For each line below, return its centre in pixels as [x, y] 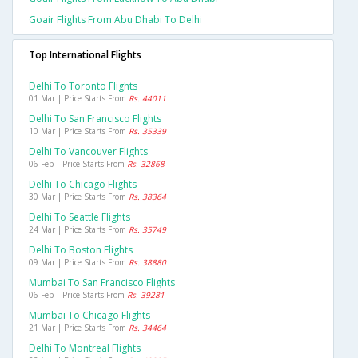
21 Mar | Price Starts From [79, 328]
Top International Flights [85, 55]
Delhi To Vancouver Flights [88, 152]
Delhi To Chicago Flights [83, 185]
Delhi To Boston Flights [81, 250]
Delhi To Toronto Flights [83, 86]
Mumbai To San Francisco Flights [102, 283]
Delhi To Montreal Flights [85, 348]
